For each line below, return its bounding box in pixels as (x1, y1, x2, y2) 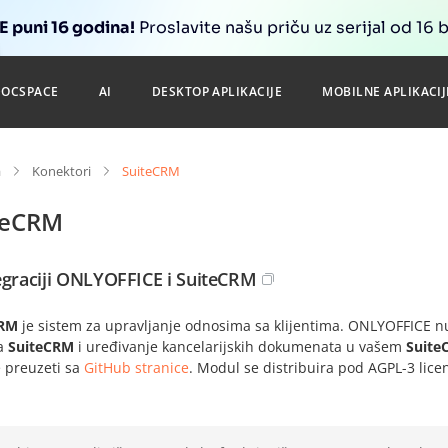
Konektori (32, 162, 91, 180)
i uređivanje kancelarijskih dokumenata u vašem (74, 337, 406, 356)
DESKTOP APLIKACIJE (151, 83, 283, 100)
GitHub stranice (84, 358, 189, 377)
